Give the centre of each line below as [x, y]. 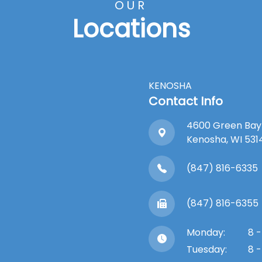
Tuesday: [207, 249]
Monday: [206, 232]
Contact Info [186, 101]
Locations [131, 29]
